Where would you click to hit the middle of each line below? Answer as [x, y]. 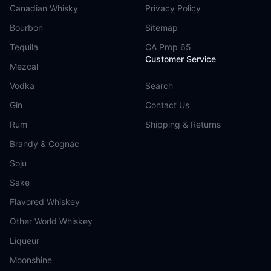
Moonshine [31, 260]
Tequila [24, 47]
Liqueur [24, 240]
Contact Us [167, 105]
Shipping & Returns [183, 124]
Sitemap [162, 28]
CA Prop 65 [168, 47]
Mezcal [24, 66]
